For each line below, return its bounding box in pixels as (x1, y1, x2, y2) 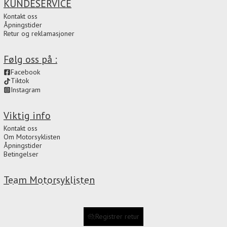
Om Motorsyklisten (4, 132, 60, 142)
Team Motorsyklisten (4, 173, 95, 186)
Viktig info (4, 109, 51, 122)
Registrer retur (95, 212, 140, 221)
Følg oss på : (4, 52, 57, 65)
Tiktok (11, 76, 29, 86)
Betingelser (4, 149, 39, 159)
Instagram (11, 85, 41, 94)
